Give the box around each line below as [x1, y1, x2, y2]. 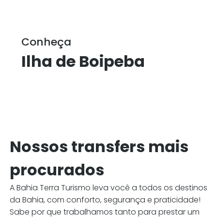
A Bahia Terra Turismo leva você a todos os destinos [10, 182, 207, 193]
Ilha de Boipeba [21, 50, 145, 72]
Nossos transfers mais [10, 136, 188, 157]
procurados [10, 159, 104, 181]
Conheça [21, 34, 71, 49]
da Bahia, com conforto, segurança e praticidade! [10, 194, 201, 205]
